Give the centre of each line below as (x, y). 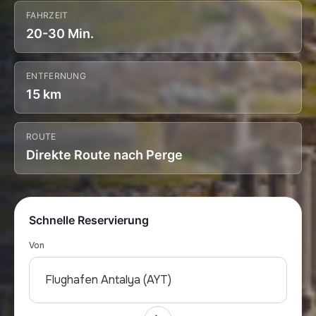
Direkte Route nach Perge (104, 155)
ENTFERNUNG (56, 76)
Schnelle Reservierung (89, 220)
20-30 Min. (60, 34)
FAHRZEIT (47, 15)
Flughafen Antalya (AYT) (108, 280)
